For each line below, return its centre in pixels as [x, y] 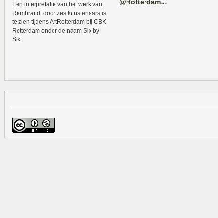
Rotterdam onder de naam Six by [56, 31]
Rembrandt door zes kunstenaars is [59, 13]
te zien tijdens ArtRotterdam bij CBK [59, 22]
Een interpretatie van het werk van [57, 4]
